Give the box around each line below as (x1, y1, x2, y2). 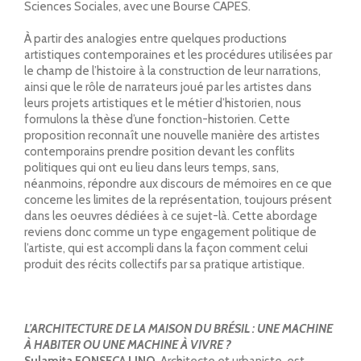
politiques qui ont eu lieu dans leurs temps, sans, (24, 160, 279, 175)
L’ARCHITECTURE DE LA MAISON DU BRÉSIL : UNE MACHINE (24, 321, 333, 336)
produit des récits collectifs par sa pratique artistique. (24, 256, 305, 272)
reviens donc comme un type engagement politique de (24, 224, 317, 239)
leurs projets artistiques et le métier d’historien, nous (24, 95, 301, 110)
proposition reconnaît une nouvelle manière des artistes (24, 127, 320, 143)
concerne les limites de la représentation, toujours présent (24, 192, 332, 207)
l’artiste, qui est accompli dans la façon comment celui (24, 240, 308, 255)
